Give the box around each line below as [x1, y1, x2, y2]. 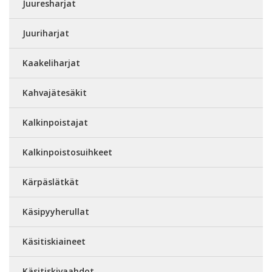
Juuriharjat [22, 27, 69, 39]
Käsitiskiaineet [22, 236, 86, 247]
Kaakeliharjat [22, 57, 80, 69]
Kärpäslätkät [22, 176, 79, 188]
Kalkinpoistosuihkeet [22, 146, 112, 158]
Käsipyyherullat [22, 206, 89, 217]
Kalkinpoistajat [22, 117, 88, 128]
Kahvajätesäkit [22, 87, 87, 98]
